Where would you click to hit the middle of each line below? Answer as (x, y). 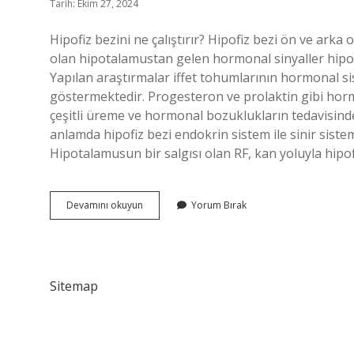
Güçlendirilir (169, 247)
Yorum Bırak (219, 205)
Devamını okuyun (105, 205)
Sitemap (74, 286)
